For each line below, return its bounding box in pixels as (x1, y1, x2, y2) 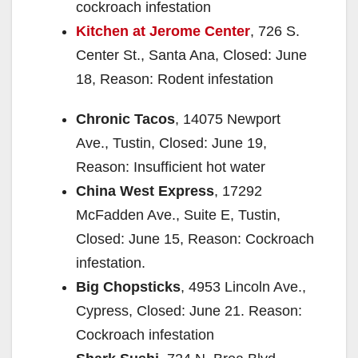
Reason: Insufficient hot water (76, 158, 265, 175)
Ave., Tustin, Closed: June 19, (76, 134, 267, 151)
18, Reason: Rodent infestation (76, 70, 273, 87)
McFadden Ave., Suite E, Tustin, (76, 206, 280, 223)
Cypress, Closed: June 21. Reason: (76, 302, 302, 319)
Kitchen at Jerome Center (76, 22, 250, 39)
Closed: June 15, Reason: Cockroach (76, 230, 314, 247)
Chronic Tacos (76, 110, 175, 127)
